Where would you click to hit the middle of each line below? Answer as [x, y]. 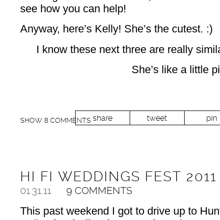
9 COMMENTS [99, 190]
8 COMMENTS [67, 120]
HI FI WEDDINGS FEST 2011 [118, 176]
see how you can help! [73, 8]
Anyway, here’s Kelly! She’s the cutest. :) [116, 29]
